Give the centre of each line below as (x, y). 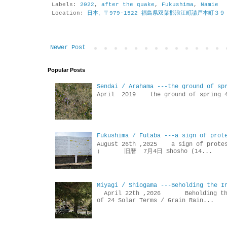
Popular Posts (66, 70)
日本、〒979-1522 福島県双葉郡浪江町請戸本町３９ (156, 13)
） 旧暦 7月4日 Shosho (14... (154, 151)
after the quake (128, 5)
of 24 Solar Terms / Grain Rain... (155, 201)
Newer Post (68, 48)
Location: (69, 13)
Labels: (66, 5)
